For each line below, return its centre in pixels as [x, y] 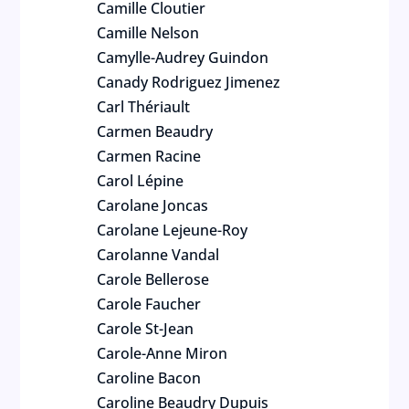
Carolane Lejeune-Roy [173, 230]
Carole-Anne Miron [163, 353]
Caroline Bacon [149, 378]
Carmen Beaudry [155, 131]
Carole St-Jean [146, 329]
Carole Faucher [149, 304]
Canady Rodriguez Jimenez [189, 82]
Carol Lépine [141, 181]
